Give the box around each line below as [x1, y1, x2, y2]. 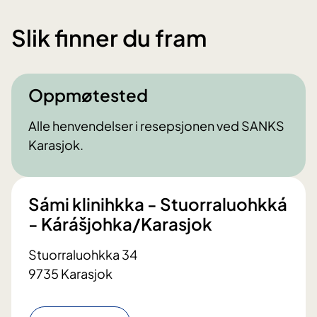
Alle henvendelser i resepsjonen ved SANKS [28, 117, 284, 134]
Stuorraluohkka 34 [28, 246, 137, 263]
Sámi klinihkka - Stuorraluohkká [28, 193, 287, 215]
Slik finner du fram [11, 23, 207, 52]
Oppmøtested [28, 84, 148, 106]
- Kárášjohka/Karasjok [28, 213, 212, 235]
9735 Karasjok [28, 265, 113, 282]
